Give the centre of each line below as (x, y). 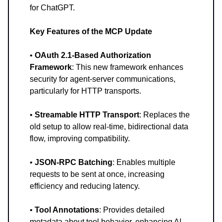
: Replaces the (165, 115)
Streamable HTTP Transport (87, 115)
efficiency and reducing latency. (85, 186)
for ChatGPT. (52, 8)
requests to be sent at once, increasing (97, 174)
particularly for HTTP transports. (85, 91)
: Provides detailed (132, 210)
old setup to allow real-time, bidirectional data (109, 127)
